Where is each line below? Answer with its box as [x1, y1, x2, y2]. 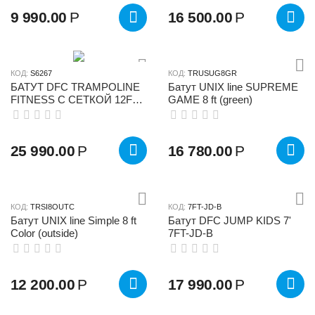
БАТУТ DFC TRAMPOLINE [11, 81, 140, 94]
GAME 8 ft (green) [168, 94, 252, 106]
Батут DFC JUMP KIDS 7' [168, 214, 291, 227]
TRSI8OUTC [30, 202, 75, 212]
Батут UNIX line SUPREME [168, 81, 298, 94]
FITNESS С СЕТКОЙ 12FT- [11, 94, 141, 106]
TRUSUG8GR [188, 69, 237, 78]
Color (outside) [11, 227, 78, 240]
